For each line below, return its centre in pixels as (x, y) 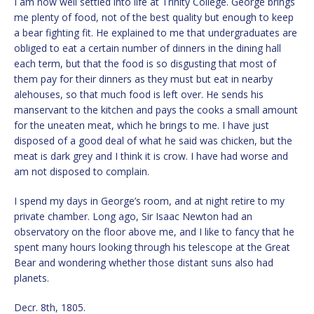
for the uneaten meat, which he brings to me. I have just (142, 125)
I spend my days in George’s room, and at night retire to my (149, 200)
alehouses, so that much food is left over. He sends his (139, 94)
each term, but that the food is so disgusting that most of (145, 63)
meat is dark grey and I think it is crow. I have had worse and (151, 156)
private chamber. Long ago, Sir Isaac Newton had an (133, 216)
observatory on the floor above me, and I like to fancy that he (154, 231)
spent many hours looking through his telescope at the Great (152, 247)
